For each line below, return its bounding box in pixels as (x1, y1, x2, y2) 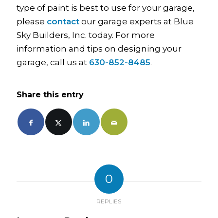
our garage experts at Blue (79, 16, 194, 26)
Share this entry (16, 90, 84, 100)
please (16, 16, 47, 26)
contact (46, 16, 79, 26)
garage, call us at (16, 57, 89, 67)
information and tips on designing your (16, 43, 182, 54)
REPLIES (96, 198, 122, 205)
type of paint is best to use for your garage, (16, 2, 195, 13)
